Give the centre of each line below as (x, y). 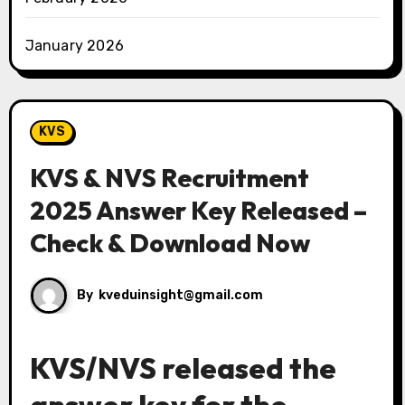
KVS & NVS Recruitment (169, 178)
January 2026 (74, 46)
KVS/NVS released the (183, 368)
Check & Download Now (170, 243)
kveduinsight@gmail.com (180, 295)
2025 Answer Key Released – (198, 210)
